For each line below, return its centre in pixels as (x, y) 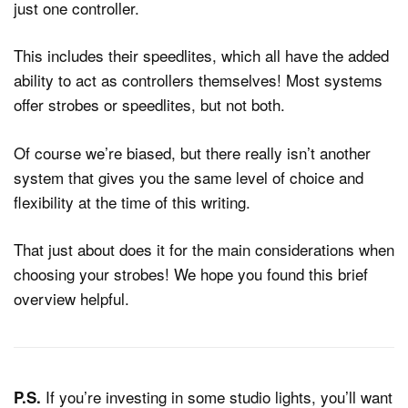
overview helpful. (71, 299)
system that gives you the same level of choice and (189, 177)
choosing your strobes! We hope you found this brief (191, 274)
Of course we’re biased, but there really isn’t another (192, 152)
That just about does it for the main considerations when (204, 250)
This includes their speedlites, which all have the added (201, 56)
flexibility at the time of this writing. (132, 201)
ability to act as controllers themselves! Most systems (198, 80)
